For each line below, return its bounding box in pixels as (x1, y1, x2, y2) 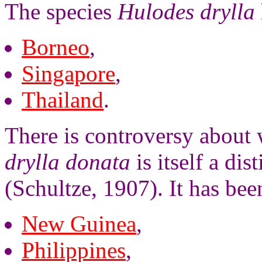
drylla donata (5, 149, 130, 174)
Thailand (22, 87, 104, 112)
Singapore (22, 61, 115, 86)
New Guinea (22, 211, 136, 236)
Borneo (22, 35, 89, 60)
